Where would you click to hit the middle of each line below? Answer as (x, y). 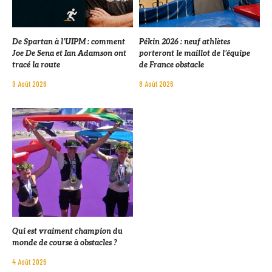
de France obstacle (172, 65)
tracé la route (36, 65)
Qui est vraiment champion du (67, 231)
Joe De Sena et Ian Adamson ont (69, 53)
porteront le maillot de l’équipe (195, 53)
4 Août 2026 (29, 261)
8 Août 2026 (156, 83)
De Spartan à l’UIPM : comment (69, 42)
